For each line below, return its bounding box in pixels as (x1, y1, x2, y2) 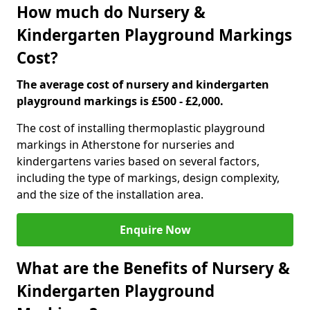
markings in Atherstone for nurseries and (17, 137, 235, 152)
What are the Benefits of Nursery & (17, 257, 290, 279)
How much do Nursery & (17, 1, 206, 23)
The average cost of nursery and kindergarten (17, 77, 269, 92)
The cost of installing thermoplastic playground (17, 120, 265, 136)
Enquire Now (119, 222, 191, 237)
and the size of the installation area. (17, 187, 203, 202)
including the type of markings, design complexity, (17, 170, 280, 185)
